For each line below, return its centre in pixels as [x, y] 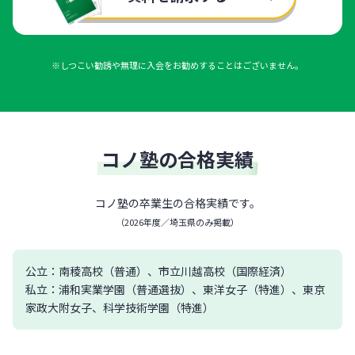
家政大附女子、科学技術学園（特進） [120, 308]
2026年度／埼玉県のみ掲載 [177, 222]
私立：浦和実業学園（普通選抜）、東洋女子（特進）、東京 [175, 290]
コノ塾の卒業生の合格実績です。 [177, 203]
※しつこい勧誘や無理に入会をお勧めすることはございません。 [177, 65]
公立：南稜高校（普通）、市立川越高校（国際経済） [158, 271]
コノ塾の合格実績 [177, 159]
